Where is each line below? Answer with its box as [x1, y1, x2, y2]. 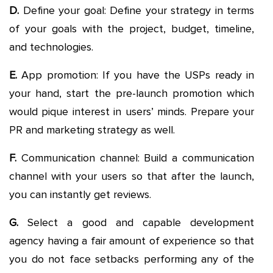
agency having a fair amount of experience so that [9, 234, 254, 248]
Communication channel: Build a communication [21, 151, 255, 165]
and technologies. [9, 40, 93, 54]
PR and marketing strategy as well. [9, 123, 175, 137]
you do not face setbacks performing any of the [9, 252, 254, 266]
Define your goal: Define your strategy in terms [23, 4, 254, 18]
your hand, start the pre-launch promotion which [9, 87, 254, 101]
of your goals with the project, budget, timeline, [9, 22, 254, 36]
